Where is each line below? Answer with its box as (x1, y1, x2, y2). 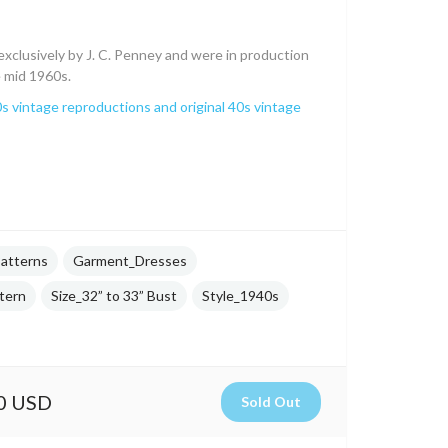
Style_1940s (202, 287, 279, 304)
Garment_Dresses (73, 252, 187, 269)
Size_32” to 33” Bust (51, 287, 177, 304)
